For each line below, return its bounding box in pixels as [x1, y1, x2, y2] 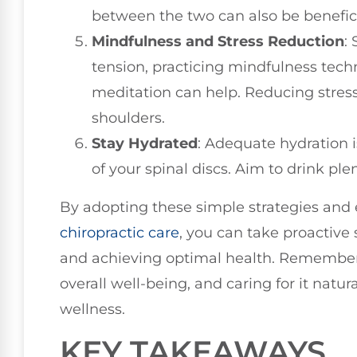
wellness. [60, 300, 125, 319]
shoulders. [92, 109, 165, 127]
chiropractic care [60, 224, 179, 242]
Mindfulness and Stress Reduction [92, 33, 344, 51]
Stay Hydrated [92, 135, 198, 153]
